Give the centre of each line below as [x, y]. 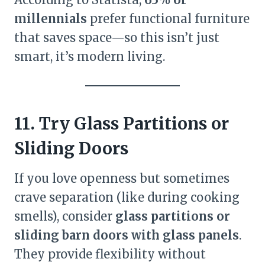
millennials [51, 19]
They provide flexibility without [110, 254]
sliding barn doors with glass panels [127, 235]
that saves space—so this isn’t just [117, 38]
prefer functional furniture [168, 19]
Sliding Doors [71, 148]
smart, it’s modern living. [90, 56]
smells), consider [65, 216]
